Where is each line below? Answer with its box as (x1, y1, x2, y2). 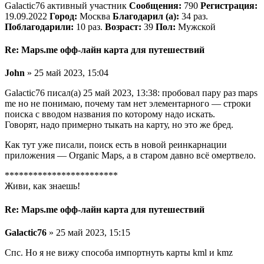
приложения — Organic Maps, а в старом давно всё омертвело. (5, 150, 256, 161)
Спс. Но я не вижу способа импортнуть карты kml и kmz (5, 247, 233, 258)
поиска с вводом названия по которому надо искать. (5, 109, 215, 120)
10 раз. (74, 21, 105, 32)
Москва (77, 11, 113, 21)
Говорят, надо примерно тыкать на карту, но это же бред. (5, 120, 233, 130)
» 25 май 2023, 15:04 (25, 68, 108, 78)
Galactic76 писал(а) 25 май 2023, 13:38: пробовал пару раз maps (5, 88, 258, 98)
